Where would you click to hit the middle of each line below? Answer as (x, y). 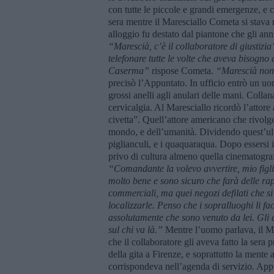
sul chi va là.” (135, 229)
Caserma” (129, 70)
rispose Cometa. (183, 70)
